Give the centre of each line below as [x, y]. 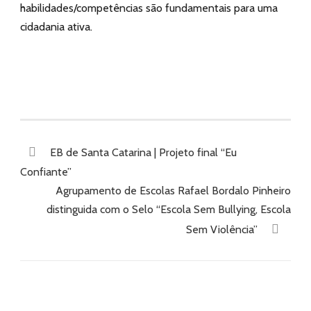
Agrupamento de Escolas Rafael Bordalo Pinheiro [173, 191]
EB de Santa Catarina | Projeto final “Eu [143, 152]
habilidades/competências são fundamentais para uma [149, 8]
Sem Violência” [222, 229]
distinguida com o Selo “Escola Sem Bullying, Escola [169, 209]
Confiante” [46, 172]
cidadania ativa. [56, 27]
